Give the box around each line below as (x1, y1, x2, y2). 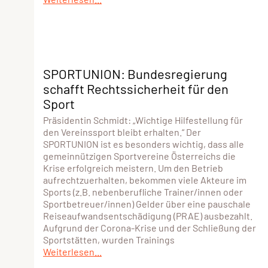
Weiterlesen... (43, 245, 102, 257)
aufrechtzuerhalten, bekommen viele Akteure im (43, 173, 246, 185)
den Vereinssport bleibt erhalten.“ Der (43, 126, 201, 138)
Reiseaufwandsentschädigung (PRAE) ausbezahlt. (43, 209, 252, 221)
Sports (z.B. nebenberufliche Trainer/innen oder (43, 185, 243, 197)
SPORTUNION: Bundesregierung (43, 65, 227, 81)
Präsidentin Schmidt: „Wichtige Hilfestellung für (43, 114, 243, 126)
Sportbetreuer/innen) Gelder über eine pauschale (43, 197, 251, 209)
